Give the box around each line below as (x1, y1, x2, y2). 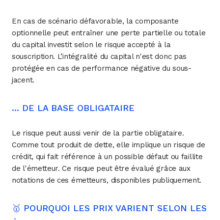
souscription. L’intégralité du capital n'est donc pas (12, 52, 187, 61)
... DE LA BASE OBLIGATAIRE (12, 102, 135, 113)
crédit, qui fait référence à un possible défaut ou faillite (12, 152, 203, 161)
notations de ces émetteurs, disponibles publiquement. (12, 175, 202, 185)
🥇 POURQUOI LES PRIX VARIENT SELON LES (12, 202, 207, 213)
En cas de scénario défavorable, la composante (12, 16, 179, 26)
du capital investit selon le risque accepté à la (12, 40, 171, 49)
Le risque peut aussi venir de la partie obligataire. (12, 128, 184, 137)
